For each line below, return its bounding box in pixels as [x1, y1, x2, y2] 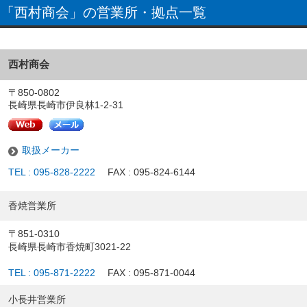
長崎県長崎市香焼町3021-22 [8, 241, 131, 253]
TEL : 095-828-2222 [8, 167, 95, 178]
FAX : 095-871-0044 [108, 267, 196, 279]
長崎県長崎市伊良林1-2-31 [8, 100, 123, 111]
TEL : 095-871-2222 [8, 267, 95, 279]
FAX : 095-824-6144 [107, 167, 195, 178]
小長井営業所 [8, 294, 66, 306]
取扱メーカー [22, 145, 79, 156]
